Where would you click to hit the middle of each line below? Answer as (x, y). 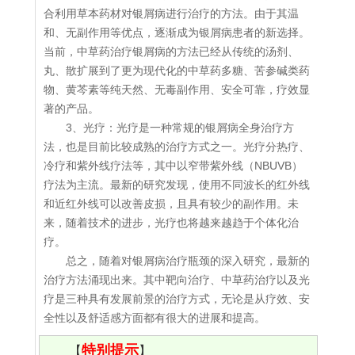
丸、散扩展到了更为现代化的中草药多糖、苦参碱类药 (177, 71)
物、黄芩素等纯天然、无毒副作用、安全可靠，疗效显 (177, 90)
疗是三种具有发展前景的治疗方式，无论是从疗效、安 (177, 299)
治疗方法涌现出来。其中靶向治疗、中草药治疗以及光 (177, 280)
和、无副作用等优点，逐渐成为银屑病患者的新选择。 (177, 33)
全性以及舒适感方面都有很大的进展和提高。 (155, 318)
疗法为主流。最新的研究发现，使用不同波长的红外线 (177, 185)
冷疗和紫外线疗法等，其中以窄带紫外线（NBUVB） (173, 166)
